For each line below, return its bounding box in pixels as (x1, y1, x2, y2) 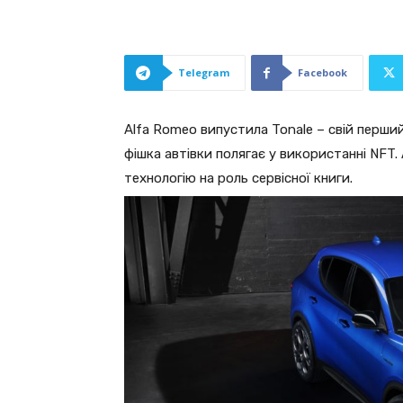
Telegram (178, 66, 229, 79)
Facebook (298, 66, 347, 79)
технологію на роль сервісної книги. (124, 170, 353, 186)
